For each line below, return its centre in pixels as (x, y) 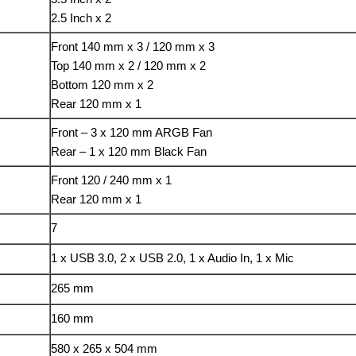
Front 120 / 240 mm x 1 (112, 180)
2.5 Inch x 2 (81, 18)
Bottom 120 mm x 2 (103, 85)
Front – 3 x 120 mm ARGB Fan (132, 133)
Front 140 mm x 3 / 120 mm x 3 (133, 47)
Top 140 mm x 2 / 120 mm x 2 (129, 66)
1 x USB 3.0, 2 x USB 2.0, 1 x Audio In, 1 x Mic (173, 258)
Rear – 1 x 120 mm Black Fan (129, 152)
